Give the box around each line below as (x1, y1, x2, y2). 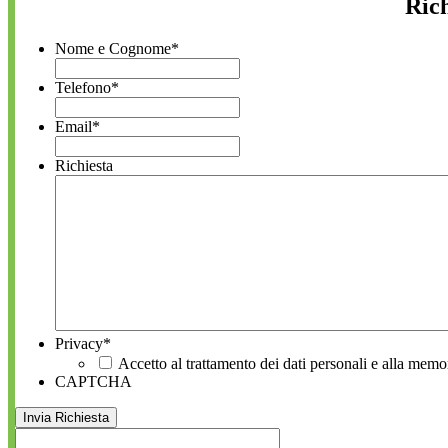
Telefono (55, 78, 111, 96)
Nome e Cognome (55, 39, 171, 57)
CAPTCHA (55, 372, 132, 390)
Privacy (55, 334, 103, 352)
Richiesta (55, 156, 113, 174)
